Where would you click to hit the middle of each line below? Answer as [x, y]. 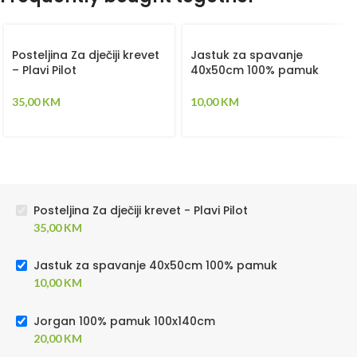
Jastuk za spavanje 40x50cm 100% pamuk [155, 266]
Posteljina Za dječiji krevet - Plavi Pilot [141, 210]
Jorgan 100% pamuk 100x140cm [124, 321]
